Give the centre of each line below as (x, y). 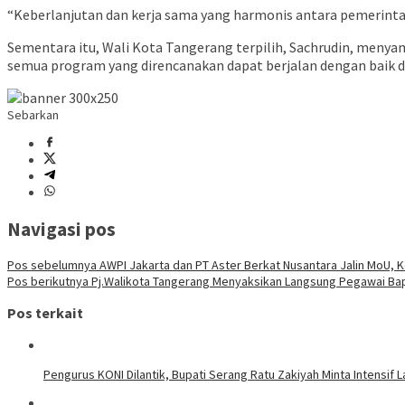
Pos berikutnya (48, 281)
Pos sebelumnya (52, 264)
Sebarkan (33, 115)
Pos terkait (45, 313)
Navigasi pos (61, 229)
